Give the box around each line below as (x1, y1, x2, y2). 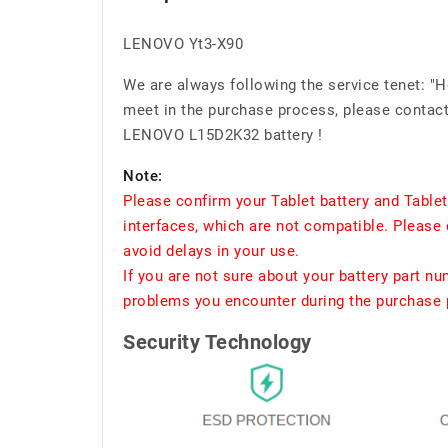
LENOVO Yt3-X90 (123, 35, 243, 53)
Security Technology (123, 330, 312, 354)
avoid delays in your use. (123, 242, 300, 260)
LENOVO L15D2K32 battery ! (123, 126, 323, 144)
